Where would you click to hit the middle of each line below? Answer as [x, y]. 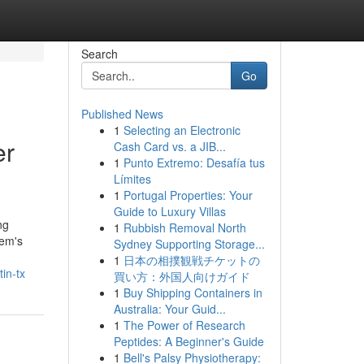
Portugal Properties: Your [188, 195]
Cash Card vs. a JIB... [169, 146]
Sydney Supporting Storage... [189, 244]
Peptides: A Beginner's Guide [188, 341]
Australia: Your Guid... [169, 309]
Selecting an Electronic [182, 130]
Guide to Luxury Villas [169, 211]
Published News [122, 114]
